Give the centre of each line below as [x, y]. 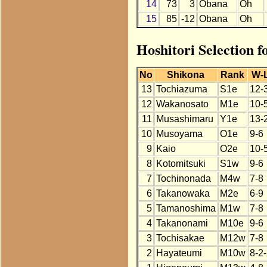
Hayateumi [179, 253]
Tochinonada [183, 179]
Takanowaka [183, 194]
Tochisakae [180, 238]
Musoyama [179, 134]
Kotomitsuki [181, 164]
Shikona [186, 75]
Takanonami [182, 223]
